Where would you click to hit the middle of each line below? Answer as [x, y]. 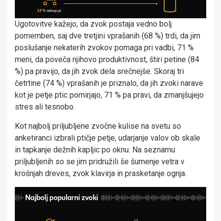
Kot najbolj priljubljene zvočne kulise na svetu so [98, 126]
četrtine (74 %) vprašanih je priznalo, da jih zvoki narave [109, 83]
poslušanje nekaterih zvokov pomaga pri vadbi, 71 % [104, 48]
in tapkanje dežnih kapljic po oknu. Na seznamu [95, 150]
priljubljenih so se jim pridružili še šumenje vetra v [100, 162]
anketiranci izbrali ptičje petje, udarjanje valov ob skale [108, 138]
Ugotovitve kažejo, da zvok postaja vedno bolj [93, 24]
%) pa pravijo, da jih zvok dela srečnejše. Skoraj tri [99, 72]
